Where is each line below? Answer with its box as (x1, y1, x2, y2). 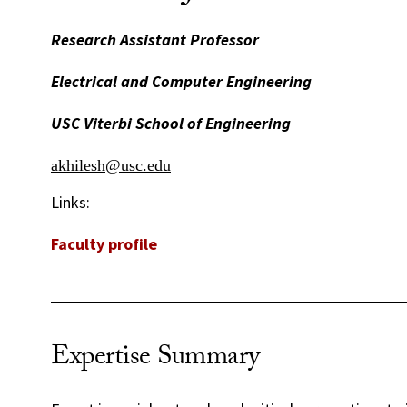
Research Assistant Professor (51, 28, 259, 50)
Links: (51, 191, 90, 213)
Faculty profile (51, 233, 157, 254)
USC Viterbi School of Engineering (51, 112, 291, 134)
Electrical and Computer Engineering (51, 70, 312, 92)
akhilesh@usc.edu (51, 155, 171, 174)
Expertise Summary (51, 335, 260, 382)
